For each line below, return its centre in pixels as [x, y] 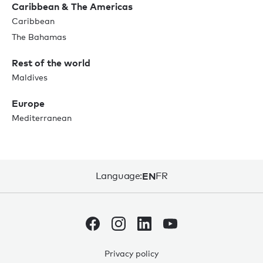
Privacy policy [131, 253]
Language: [119, 176]
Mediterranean [42, 117]
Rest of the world [51, 63]
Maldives [30, 77]
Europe [28, 103]
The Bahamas [39, 36]
